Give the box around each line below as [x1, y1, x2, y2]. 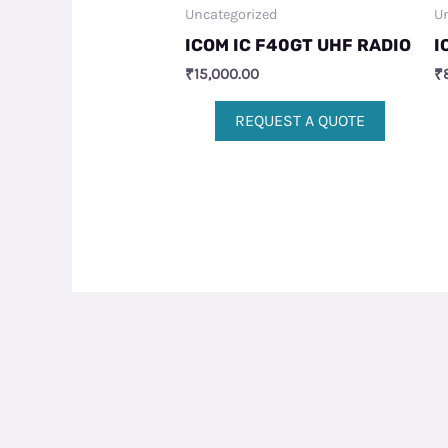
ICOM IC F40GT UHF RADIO [185, 35, 412, 56]
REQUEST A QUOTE [234, 111, 365, 131]
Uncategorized [185, 5, 279, 23]
